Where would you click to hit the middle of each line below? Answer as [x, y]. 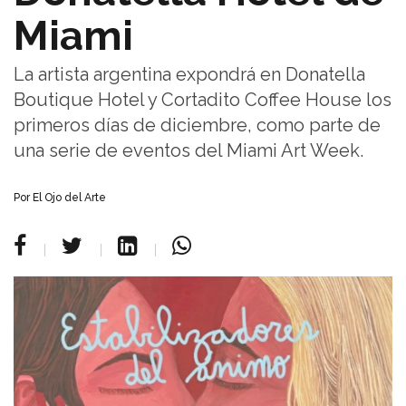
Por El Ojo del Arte [60, 197]
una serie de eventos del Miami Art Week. [188, 150]
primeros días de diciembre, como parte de [197, 125]
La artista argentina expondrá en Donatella [189, 74]
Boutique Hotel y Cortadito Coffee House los [203, 99]
